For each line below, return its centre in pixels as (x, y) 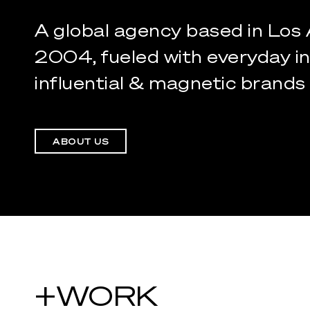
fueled (130, 57)
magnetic (192, 83)
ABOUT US (81, 142)
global (81, 31)
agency (148, 31)
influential (80, 83)
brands (273, 83)
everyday (249, 57)
